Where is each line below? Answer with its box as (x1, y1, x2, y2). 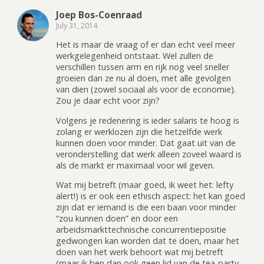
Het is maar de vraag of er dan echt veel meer (56, 39, 235, 51)
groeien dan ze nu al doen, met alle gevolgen (56, 72, 231, 84)
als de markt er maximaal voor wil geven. (56, 159, 214, 171)
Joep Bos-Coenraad (56, 9, 142, 21)
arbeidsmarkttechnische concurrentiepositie (56, 224, 226, 236)
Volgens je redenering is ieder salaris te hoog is (56, 114, 239, 126)
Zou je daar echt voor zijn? (56, 95, 160, 107)
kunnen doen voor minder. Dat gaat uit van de (56, 137, 236, 148)
